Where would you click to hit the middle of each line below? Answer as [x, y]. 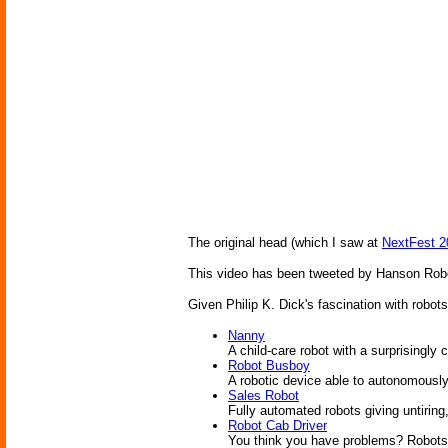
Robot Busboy [269, 366]
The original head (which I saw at [285, 243]
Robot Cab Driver [277, 426]
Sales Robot [263, 396]
